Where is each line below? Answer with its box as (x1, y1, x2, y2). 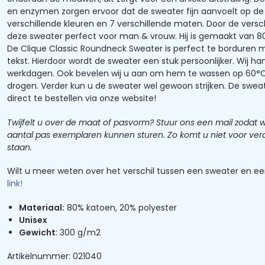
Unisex (19, 214, 47, 226)
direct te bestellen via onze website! (7, 92, 156, 105)
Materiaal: (19, 201, 64, 214)
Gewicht (19, 226, 56, 238)
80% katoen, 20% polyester (64, 201, 177, 214)
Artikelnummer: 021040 (7, 250, 102, 263)
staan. (7, 141, 32, 153)
